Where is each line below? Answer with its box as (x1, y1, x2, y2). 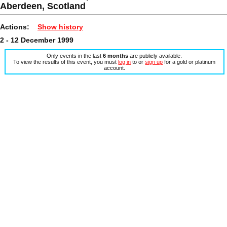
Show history (37, 22, 83, 31)
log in (118, 58, 131, 65)
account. (103, 64, 125, 71)
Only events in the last (47, 52, 103, 59)
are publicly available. (128, 52, 182, 59)
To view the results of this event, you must (13, 58, 119, 65)
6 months (103, 52, 129, 59)
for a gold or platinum (163, 58, 216, 65)
